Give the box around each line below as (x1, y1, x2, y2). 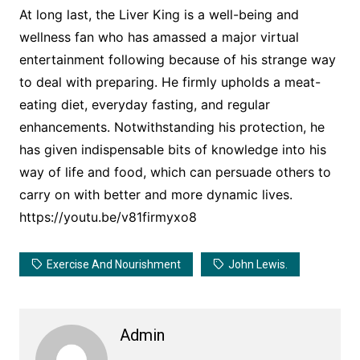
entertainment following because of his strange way (18, 51, 336, 68)
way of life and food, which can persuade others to (18, 164, 331, 181)
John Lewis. (227, 258, 288, 272)
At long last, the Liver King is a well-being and (18, 6, 299, 23)
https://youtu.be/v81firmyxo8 (18, 209, 197, 226)
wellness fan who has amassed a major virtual (18, 29, 299, 46)
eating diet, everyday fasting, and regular (18, 96, 270, 113)
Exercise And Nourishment (46, 258, 181, 272)
